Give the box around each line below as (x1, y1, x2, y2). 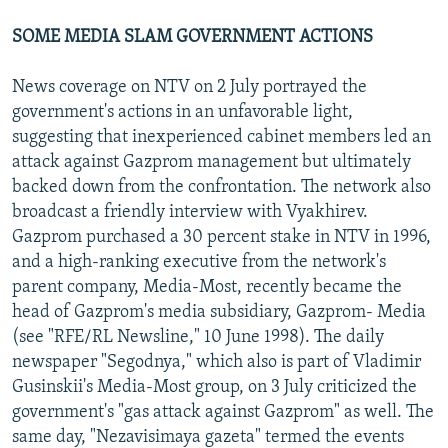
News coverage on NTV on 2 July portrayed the (12, 77, 367, 97)
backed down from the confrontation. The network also (12, 177, 431, 197)
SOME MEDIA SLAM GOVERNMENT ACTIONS (12, 27, 373, 47)
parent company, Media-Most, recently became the (12, 277, 402, 297)
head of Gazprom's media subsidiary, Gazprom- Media (12, 302, 426, 322)
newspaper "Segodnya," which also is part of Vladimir (12, 352, 421, 372)
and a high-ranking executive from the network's (12, 252, 386, 272)
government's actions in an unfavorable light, (12, 102, 353, 122)
